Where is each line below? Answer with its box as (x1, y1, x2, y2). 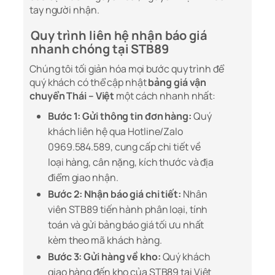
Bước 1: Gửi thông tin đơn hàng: (48, 109, 192, 123)
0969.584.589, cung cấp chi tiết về (48, 140, 201, 154)
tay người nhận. (29, 3, 99, 17)
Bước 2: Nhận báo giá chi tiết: (48, 187, 181, 201)
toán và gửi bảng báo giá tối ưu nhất (48, 218, 204, 232)
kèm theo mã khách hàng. (48, 233, 162, 247)
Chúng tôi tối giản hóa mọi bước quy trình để (29, 62, 224, 76)
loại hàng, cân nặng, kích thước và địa (48, 155, 214, 169)
